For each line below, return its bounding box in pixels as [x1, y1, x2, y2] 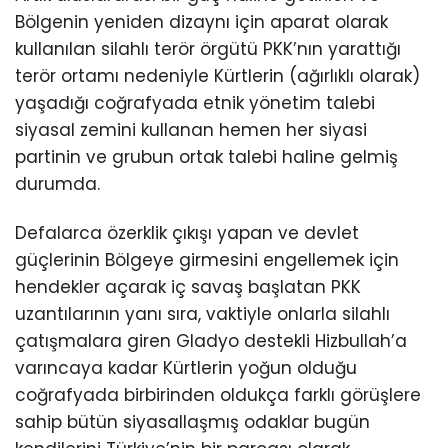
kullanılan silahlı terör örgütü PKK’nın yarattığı [15, 36, 401, 61]
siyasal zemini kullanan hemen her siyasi [15, 117, 367, 142]
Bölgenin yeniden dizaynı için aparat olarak [15, 9, 388, 34]
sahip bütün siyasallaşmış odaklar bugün [15, 409, 370, 434]
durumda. [15, 171, 100, 196]
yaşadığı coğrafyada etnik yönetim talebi [15, 90, 375, 115]
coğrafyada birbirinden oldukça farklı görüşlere [15, 382, 421, 407]
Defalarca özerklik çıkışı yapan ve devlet [15, 220, 359, 245]
